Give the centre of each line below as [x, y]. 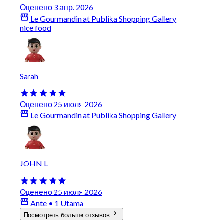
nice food [35, 27]
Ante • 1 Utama [56, 203]
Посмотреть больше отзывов [68, 215]
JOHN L [34, 164]
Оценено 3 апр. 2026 [56, 7]
